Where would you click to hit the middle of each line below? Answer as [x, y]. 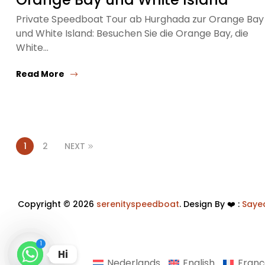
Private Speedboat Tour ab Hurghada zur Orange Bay [140, 19]
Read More [40, 74]
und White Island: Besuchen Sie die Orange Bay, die [132, 33]
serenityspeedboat [138, 204]
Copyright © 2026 [57, 204]
